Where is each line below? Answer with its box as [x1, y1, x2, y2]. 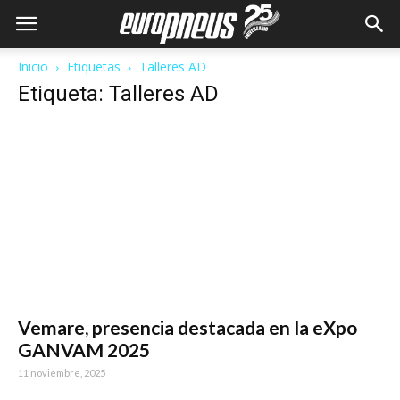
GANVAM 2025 [18, 338, 150, 362]
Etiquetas [67, 58, 121, 75]
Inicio [18, 58, 48, 75]
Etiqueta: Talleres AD [18, 81, 219, 106]
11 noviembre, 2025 [18, 367, 105, 379]
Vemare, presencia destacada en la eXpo [18, 316, 357, 339]
